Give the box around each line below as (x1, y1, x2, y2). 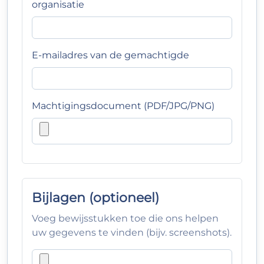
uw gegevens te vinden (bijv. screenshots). (32, 227, 232, 238)
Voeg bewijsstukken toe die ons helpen (32, 213, 219, 224)
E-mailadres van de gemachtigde (32, 49, 189, 61)
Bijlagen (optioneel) (32, 190, 159, 205)
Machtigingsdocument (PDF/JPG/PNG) (32, 100, 214, 111)
